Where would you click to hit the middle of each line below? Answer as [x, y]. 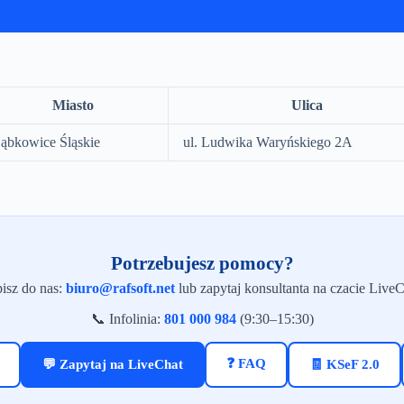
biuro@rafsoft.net [120, 288]
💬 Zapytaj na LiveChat [113, 364]
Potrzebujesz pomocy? [202, 263]
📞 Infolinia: [127, 319]
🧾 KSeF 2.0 [344, 364]
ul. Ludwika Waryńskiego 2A [268, 142]
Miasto [73, 105]
